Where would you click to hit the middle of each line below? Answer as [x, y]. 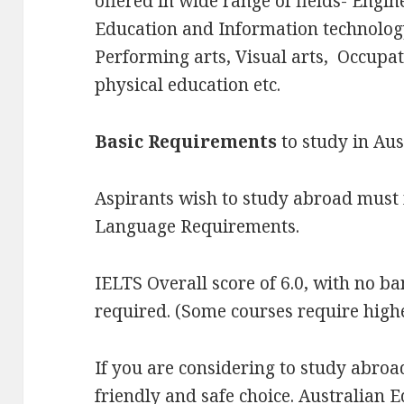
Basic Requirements [186, 141]
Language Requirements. [197, 226]
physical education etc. [188, 85]
